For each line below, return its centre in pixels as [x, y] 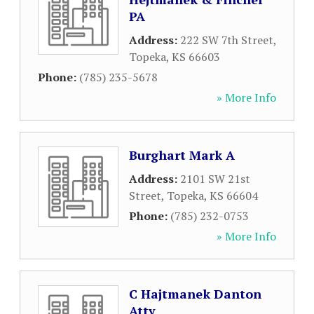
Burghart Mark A [182, 155]
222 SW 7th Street [227, 40]
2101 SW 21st [215, 179]
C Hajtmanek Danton [195, 294]
